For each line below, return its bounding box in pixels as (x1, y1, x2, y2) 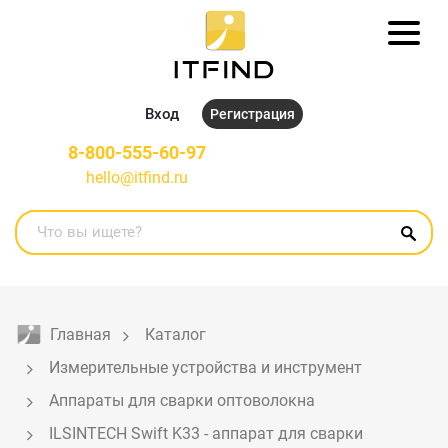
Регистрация (210, 105, 295, 122)
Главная (50, 324, 111, 344)
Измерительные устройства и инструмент (49, 357, 362, 377)
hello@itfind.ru (85, 167, 188, 187)
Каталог (145, 324, 206, 344)
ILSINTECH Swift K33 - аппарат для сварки (49, 423, 367, 443)
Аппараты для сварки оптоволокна (49, 390, 315, 410)
